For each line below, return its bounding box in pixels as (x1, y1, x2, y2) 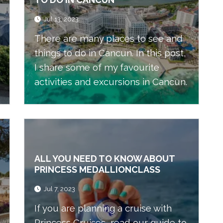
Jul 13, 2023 (44, 15, 79, 23)
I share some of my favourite (34, 62, 159, 73)
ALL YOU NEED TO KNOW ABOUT (34, 153, 175, 164)
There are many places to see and (34, 33, 183, 44)
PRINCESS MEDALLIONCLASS (34, 164, 160, 175)
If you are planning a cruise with (34, 203, 172, 214)
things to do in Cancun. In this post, (34, 47, 186, 58)
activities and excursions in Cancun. (34, 76, 187, 87)
